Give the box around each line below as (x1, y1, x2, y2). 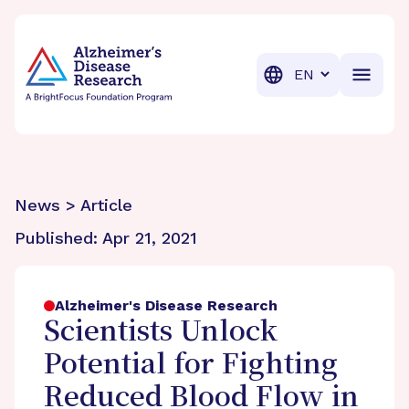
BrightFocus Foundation (25, 26, 197, 44)
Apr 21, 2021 (102, 228, 197, 247)
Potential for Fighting (44, 351, 338, 381)
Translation (286, 64, 365, 82)
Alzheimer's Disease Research (55, 297, 278, 314)
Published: (15, 228, 102, 247)
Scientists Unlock (44, 318, 278, 348)
